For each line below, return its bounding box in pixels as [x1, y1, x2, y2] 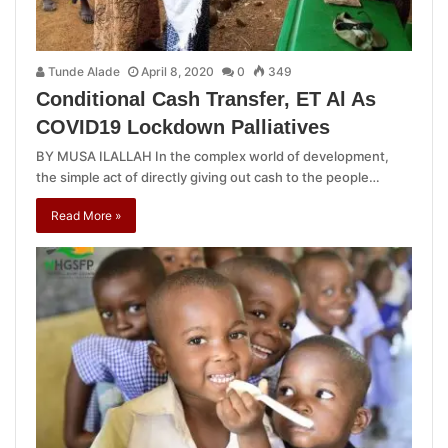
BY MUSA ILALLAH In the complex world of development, [36, 148, 389, 165]
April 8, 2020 [141, 64, 214, 80]
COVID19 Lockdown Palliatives [36, 116, 330, 139]
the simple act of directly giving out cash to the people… [36, 169, 380, 186]
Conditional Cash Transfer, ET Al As [36, 88, 376, 111]
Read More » [51, 208, 121, 224]
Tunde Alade [45, 64, 120, 80]
